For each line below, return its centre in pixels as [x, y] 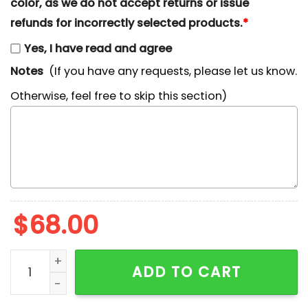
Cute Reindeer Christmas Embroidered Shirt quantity [156, 258]
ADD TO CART [186, 272]
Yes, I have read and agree [98, 48]
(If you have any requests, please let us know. [173, 71]
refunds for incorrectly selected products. [126, 23]
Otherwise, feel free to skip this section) [119, 96]
